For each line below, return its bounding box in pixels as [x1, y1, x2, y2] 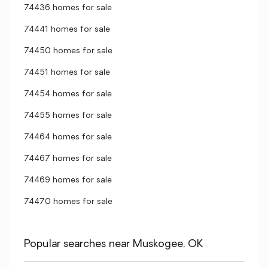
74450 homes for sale [24, 47, 112, 56]
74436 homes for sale [24, 4, 112, 13]
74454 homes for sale [24, 90, 112, 99]
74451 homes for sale [24, 68, 110, 77]
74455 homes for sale [24, 111, 112, 120]
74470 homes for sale [24, 197, 112, 206]
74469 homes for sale [24, 176, 112, 185]
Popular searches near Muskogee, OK [24, 239, 203, 250]
